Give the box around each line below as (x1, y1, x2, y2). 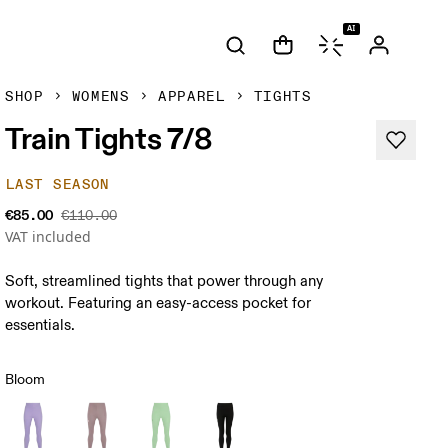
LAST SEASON (6, 176, 110, 193)
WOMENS (71, 88, 130, 105)
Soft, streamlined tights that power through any (5, 272, 324, 291)
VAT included (5, 227, 92, 246)
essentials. (5, 316, 76, 335)
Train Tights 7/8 (5, 119, 214, 157)
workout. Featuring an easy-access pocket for (5, 294, 312, 313)
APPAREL (157, 88, 226, 105)
